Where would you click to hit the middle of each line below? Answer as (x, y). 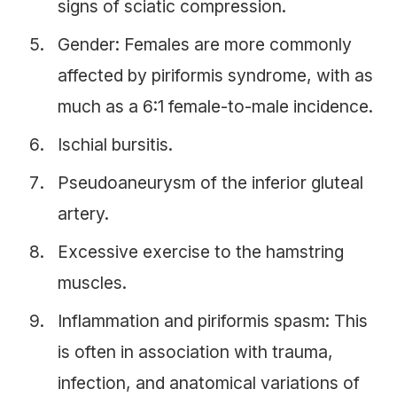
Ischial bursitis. (115, 145)
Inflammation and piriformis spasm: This (213, 321)
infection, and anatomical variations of (209, 383)
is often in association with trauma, (195, 352)
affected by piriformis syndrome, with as (215, 76)
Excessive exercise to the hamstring (201, 252)
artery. (83, 214)
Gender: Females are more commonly (205, 45)
